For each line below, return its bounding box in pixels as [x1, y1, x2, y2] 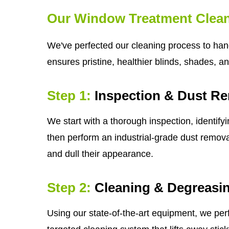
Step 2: [47, 180, 91, 196]
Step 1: [47, 88, 91, 104]
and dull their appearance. [47, 149, 153, 159]
